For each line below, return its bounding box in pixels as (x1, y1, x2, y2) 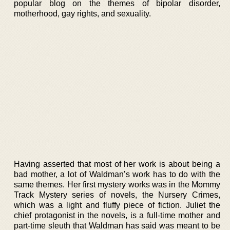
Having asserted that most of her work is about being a (14, 159, 220, 168)
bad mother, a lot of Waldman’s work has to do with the (14, 169, 220, 179)
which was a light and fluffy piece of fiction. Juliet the (14, 200, 220, 209)
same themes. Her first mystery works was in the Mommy (14, 180, 220, 189)
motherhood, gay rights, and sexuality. (14, 9, 151, 18)
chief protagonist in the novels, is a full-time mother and (14, 210, 220, 220)
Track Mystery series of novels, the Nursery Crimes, (14, 190, 220, 199)
